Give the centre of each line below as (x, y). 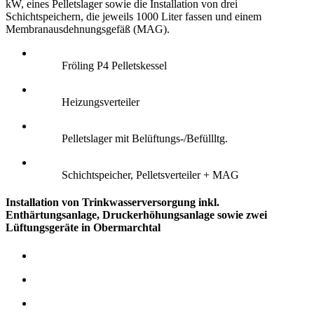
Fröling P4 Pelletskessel (114, 66)
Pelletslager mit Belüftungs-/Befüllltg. (145, 139)
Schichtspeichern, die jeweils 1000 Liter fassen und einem (134, 17)
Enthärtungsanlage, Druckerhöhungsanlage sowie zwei (136, 215)
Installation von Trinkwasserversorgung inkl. (112, 203)
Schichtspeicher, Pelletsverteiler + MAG (150, 175)
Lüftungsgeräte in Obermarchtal (83, 228)
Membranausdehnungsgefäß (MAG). (88, 29)
